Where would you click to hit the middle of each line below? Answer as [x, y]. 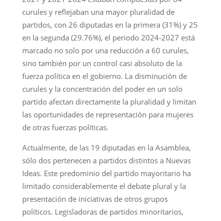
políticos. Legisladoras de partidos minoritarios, [103, 211]
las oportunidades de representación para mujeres [108, 114]
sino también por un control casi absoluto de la [102, 63]
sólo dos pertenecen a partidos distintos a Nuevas [106, 160]
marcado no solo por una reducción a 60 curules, [105, 50]
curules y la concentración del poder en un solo [102, 89]
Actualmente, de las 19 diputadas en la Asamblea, [106, 147]
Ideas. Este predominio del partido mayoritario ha [106, 173]
